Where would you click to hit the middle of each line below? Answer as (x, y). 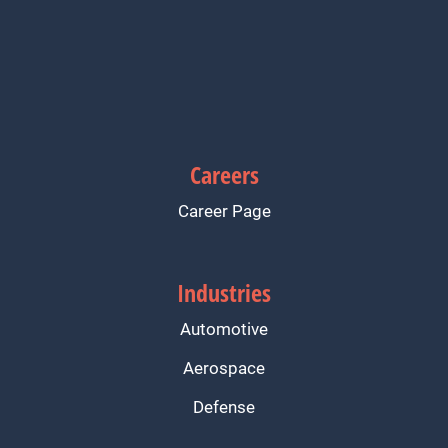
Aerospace (224, 368)
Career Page (224, 211)
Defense (224, 407)
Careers (224, 175)
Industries (224, 293)
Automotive (224, 329)
